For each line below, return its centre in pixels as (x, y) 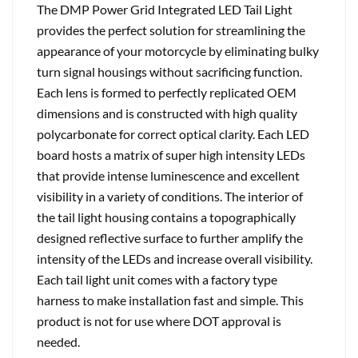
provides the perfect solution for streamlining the (171, 30)
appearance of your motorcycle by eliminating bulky (178, 51)
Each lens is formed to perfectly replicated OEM (167, 92)
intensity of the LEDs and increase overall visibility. (175, 259)
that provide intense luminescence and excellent (168, 175)
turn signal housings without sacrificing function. (169, 72)
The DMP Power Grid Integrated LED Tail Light (165, 9)
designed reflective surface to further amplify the (170, 238)
